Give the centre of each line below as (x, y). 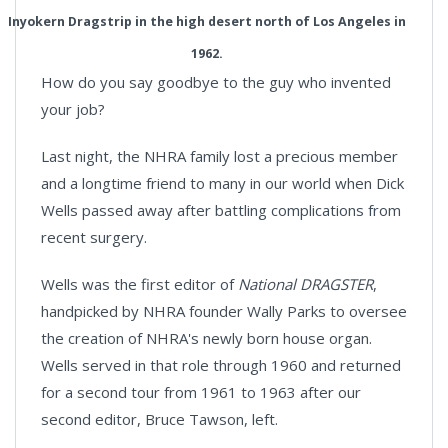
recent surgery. (94, 237)
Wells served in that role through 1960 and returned (221, 365)
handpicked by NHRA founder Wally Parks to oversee (224, 311)
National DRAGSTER (305, 284)
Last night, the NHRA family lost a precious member (219, 156)
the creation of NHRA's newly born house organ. (206, 338)
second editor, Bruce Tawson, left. (159, 419)
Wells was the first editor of (139, 284)
